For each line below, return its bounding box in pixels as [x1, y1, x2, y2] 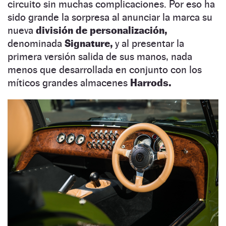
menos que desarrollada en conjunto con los [8, 63, 202, 76]
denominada [8, 37, 65, 49]
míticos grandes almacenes [8, 76, 130, 89]
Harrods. [130, 76, 171, 89]
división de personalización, [36, 24, 167, 36]
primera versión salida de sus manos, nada [8, 50, 192, 63]
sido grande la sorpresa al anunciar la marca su [8, 11, 212, 23]
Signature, [65, 37, 112, 49]
